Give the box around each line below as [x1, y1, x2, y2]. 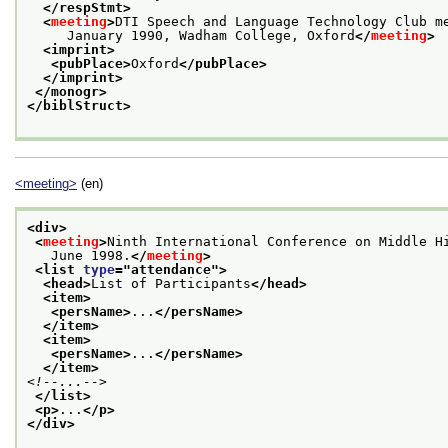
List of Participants [91, 275, 251, 291]
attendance [131, 261, 211, 277]
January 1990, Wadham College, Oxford [27, 28, 355, 44]
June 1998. [27, 247, 131, 263]
